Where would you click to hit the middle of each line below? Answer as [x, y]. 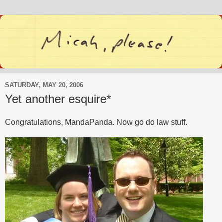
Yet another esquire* [58, 99]
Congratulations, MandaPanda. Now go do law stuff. [96, 122]
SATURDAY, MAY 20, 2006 [44, 85]
